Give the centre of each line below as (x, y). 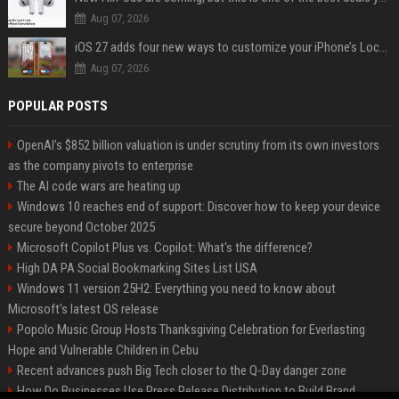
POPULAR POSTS (57, 106)
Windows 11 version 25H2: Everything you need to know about (176, 289)
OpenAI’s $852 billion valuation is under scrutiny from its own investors (198, 145)
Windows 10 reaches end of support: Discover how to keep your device (198, 207)
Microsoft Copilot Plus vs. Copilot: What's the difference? (164, 248)
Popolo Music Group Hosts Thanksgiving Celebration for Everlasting (191, 330)
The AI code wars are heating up (98, 186)
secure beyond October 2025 (81, 227)
